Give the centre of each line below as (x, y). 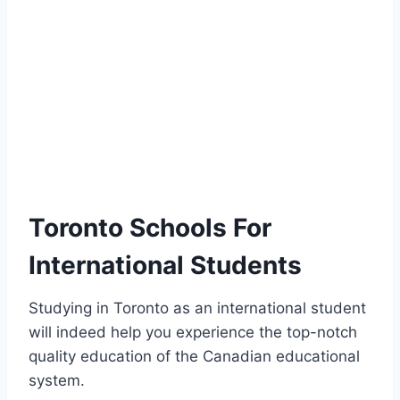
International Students (165, 266)
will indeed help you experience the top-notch (193, 333)
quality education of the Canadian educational (194, 357)
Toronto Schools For (150, 228)
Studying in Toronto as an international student (197, 308)
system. (57, 381)
